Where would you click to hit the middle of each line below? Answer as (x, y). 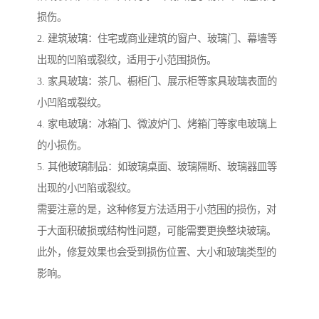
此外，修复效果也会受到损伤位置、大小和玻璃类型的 (157, 252)
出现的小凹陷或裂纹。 (87, 188)
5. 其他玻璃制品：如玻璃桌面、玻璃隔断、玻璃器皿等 (157, 166)
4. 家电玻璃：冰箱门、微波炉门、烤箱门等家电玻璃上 (157, 124)
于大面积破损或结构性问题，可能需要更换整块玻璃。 (157, 230)
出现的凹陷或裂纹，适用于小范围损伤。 (127, 59)
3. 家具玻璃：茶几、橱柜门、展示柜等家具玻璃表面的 (157, 81)
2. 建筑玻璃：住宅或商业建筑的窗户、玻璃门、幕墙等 (157, 38)
